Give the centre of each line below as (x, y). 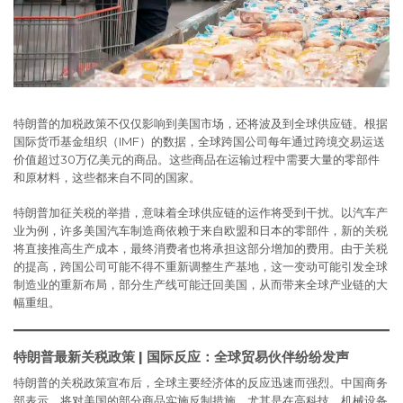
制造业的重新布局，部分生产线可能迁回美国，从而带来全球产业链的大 (201, 285)
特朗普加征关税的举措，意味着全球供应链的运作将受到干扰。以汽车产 (201, 213)
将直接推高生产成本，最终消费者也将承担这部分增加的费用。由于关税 (201, 249)
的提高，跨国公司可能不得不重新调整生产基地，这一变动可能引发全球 (201, 267)
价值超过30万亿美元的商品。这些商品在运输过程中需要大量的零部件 (197, 159)
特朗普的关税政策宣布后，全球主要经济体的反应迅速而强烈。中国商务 (201, 383)
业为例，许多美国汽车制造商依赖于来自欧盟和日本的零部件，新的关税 (201, 231)
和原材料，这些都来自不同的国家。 (107, 177)
